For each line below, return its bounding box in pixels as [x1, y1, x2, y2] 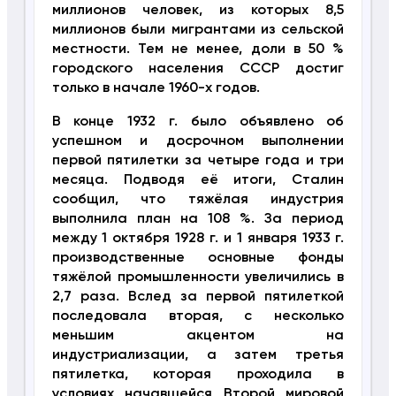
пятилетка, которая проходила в [51, 368, 345, 383]
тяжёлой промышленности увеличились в [51, 270, 345, 286]
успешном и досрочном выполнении [51, 134, 345, 149]
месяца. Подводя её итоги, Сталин [51, 173, 345, 188]
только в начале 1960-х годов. [51, 81, 260, 96]
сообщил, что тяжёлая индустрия [51, 193, 345, 208]
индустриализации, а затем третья [51, 348, 345, 363]
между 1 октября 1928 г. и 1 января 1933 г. [51, 232, 345, 247]
